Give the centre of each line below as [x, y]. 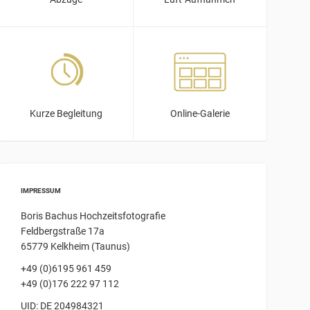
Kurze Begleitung [66, 114]
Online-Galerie [200, 114]
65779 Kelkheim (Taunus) [76, 247]
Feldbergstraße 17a [63, 231]
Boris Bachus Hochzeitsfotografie [93, 216]
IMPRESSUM [41, 191]
